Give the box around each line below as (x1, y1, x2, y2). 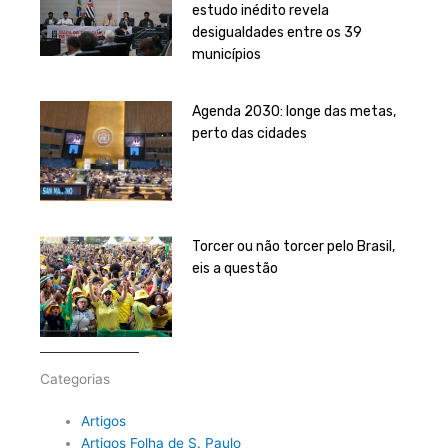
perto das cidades (192, 124, 308, 142)
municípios (192, 45, 262, 63)
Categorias (40, 371, 110, 388)
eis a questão (192, 260, 279, 278)
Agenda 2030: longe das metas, (192, 102, 397, 120)
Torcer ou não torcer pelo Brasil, (192, 238, 396, 256)
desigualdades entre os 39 (192, 23, 363, 41)
